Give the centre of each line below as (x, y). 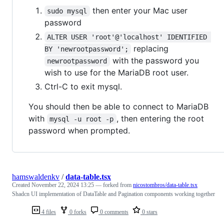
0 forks (77, 212)
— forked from (114, 185)
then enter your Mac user (140, 10)
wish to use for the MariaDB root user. (116, 72)
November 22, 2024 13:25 (63, 185)
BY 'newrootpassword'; (86, 49)
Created (22, 185)
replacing (150, 48)
